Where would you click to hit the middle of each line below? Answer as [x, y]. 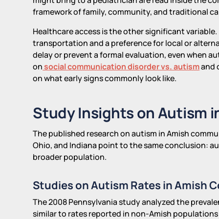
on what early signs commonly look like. [105, 78]
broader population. [70, 157]
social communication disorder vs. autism [121, 66]
